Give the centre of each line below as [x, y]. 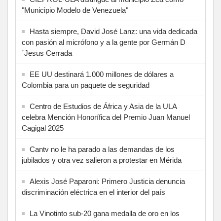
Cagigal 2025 [43, 128]
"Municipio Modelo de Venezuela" [75, 10]
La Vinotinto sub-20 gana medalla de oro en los [105, 214]
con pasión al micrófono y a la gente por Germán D [104, 42]
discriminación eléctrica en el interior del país [93, 192]
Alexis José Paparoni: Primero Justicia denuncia [107, 182]
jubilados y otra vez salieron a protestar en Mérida [102, 160]
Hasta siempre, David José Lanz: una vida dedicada [113, 32]
